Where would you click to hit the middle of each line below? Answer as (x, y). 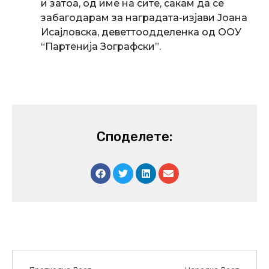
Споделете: (134, 136)
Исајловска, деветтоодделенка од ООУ (141, 32)
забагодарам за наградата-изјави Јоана (144, 17)
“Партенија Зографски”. (101, 46)
